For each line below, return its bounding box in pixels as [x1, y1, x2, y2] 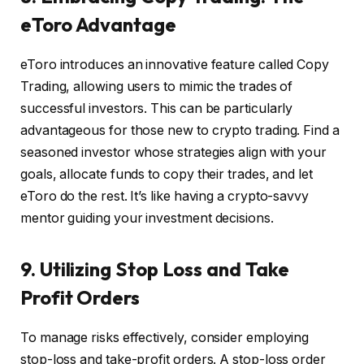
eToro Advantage [20, 11, 176, 37]
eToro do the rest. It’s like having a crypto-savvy [20, 188, 310, 204]
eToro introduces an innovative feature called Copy [20, 56, 330, 72]
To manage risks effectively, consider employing [20, 330, 310, 346]
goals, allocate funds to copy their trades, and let [20, 166, 313, 182]
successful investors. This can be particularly [20, 100, 293, 116]
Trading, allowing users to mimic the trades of [20, 78, 293, 94]
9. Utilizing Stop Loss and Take [20, 257, 289, 282]
